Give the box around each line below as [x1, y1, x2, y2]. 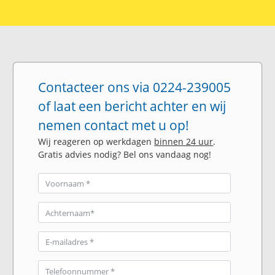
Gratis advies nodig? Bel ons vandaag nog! [38, 148, 212, 160]
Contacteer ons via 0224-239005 [38, 78, 231, 96]
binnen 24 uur [154, 135, 214, 147]
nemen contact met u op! [38, 116, 190, 134]
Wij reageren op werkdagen [38, 135, 155, 147]
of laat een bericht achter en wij [38, 97, 227, 115]
